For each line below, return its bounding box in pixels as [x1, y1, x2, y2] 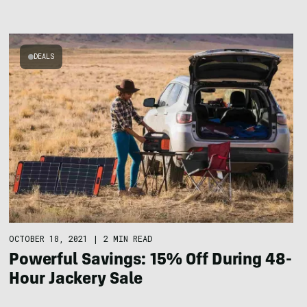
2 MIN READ [103, 233, 153, 245]
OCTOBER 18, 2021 [9, 233, 88, 245]
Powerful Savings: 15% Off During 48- [9, 253, 292, 270]
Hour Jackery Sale [9, 272, 143, 289]
